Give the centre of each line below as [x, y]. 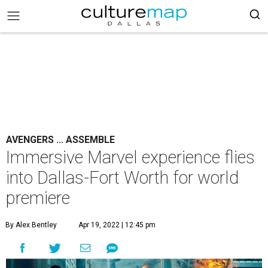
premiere [38, 198]
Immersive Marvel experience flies [130, 157]
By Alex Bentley [31, 225]
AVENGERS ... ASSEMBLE [60, 140]
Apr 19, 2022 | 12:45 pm [117, 225]
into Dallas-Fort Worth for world [122, 178]
